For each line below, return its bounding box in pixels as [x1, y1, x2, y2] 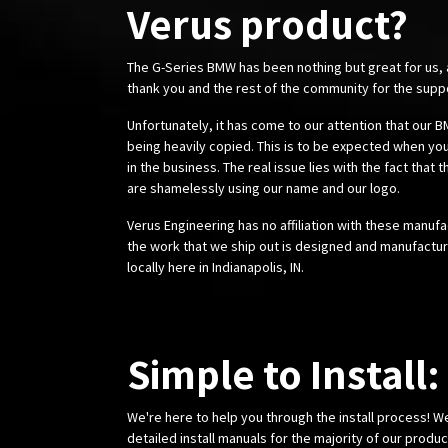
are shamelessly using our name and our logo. [127, 178, 400, 197]
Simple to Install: [127, 345, 440, 401]
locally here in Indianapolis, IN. [127, 257, 304, 276]
